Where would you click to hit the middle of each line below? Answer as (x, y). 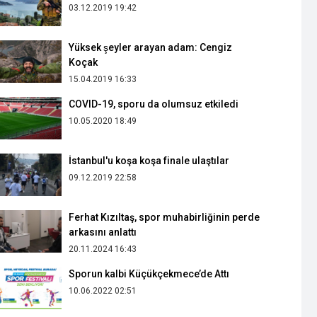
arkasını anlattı (102, 232)
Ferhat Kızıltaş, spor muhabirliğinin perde (164, 217)
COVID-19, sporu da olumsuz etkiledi (153, 104)
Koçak (83, 62)
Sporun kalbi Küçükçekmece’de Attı (149, 273)
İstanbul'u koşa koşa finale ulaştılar (149, 160)
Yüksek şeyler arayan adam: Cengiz (150, 47)
